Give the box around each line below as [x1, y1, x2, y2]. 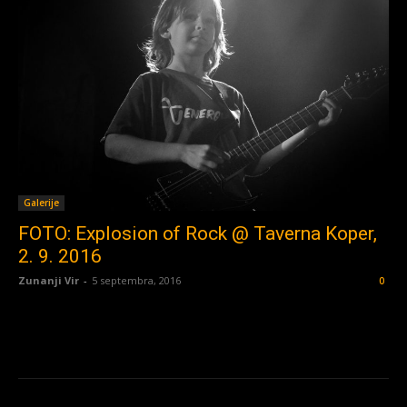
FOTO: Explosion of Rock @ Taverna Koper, [18, 223, 377, 245]
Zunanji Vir [18, 273, 79, 288]
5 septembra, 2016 [92, 273, 181, 288]
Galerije [24, 196, 59, 210]
